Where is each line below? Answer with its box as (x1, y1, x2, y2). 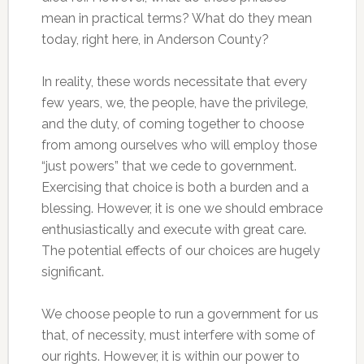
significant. (41, 264, 104, 279)
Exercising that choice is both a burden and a (41, 180, 309, 195)
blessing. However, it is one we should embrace (41, 201, 323, 216)
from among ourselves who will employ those (41, 137, 317, 153)
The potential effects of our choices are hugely (41, 243, 320, 258)
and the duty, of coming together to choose (41, 116, 304, 132)
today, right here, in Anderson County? (41, 32, 269, 47)
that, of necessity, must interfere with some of (41, 327, 315, 343)
